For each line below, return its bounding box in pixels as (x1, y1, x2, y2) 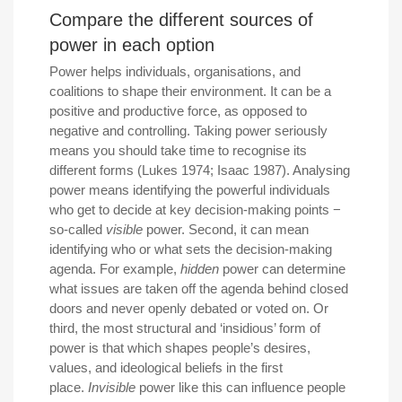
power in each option (49, 35, 214, 56)
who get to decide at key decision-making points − (49, 202, 341, 218)
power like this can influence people (139, 380, 345, 396)
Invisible (88, 380, 139, 396)
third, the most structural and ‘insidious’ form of (49, 320, 320, 336)
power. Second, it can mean (146, 222, 309, 238)
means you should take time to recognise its (49, 143, 307, 159)
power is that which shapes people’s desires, (49, 340, 310, 356)
